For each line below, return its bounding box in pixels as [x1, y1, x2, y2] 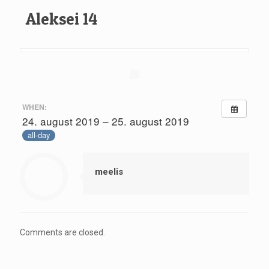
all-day [27, 129, 50, 141]
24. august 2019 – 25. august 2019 [22, 113, 189, 128]
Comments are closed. [20, 227, 105, 237]
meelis [95, 166, 123, 177]
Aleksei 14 [26, 9, 97, 29]
